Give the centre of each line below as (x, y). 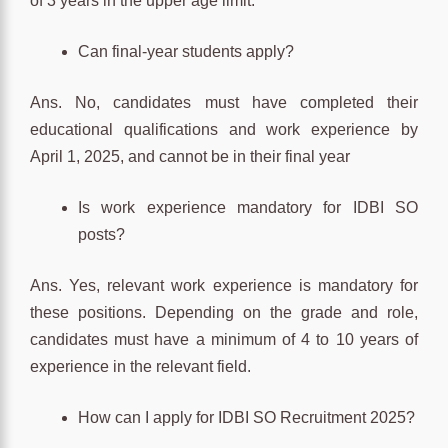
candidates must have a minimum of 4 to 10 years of (224, 339)
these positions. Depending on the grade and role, (224, 312)
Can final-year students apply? (186, 51)
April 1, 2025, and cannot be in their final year (190, 156)
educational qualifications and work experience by (224, 129)
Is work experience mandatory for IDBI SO (248, 207)
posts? (101, 234)
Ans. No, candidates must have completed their (224, 102)
